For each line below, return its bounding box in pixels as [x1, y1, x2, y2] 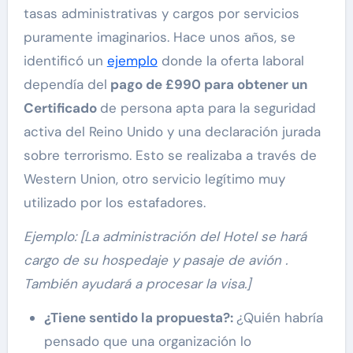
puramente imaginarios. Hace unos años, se [23, 28, 295, 46]
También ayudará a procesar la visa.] [23, 275, 251, 293]
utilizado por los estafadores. [23, 194, 206, 212]
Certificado [23, 99, 100, 117]
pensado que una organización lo [43, 333, 251, 351]
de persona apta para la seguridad [99, 99, 316, 117]
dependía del [23, 76, 107, 94]
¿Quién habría [236, 309, 323, 327]
